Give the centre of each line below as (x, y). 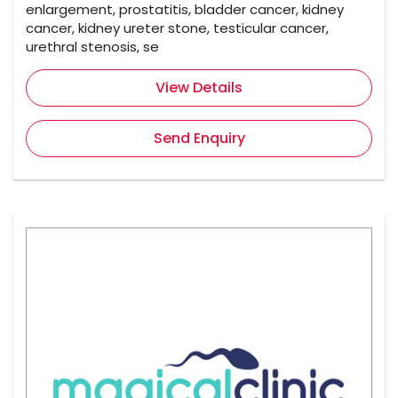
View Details (199, 88)
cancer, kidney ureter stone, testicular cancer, (177, 28)
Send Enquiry (199, 139)
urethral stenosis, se (92, 47)
